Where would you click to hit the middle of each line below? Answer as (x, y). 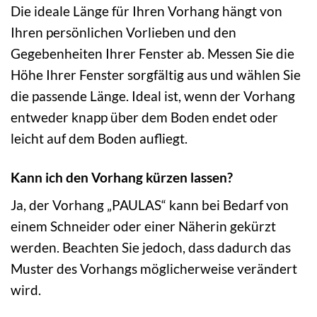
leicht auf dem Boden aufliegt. (99, 138)
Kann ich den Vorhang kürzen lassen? (122, 177)
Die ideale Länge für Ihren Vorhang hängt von (146, 11)
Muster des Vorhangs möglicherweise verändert (154, 269)
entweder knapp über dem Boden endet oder (144, 117)
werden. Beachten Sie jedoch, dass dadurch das (151, 248)
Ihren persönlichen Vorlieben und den (123, 32)
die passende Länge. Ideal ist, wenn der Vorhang (153, 96)
